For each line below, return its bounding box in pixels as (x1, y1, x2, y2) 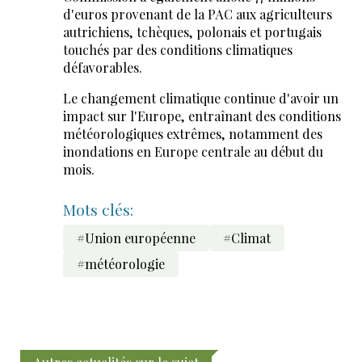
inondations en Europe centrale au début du (62, 143, 323, 161)
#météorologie (76, 255, 165, 273)
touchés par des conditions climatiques (62, 41, 293, 59)
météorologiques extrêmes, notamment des (62, 125, 322, 143)
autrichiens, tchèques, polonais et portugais (62, 23, 322, 41)
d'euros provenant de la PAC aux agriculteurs (62, 6, 332, 23)
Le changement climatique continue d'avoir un (62, 90, 339, 107)
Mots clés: (62, 199, 133, 221)
